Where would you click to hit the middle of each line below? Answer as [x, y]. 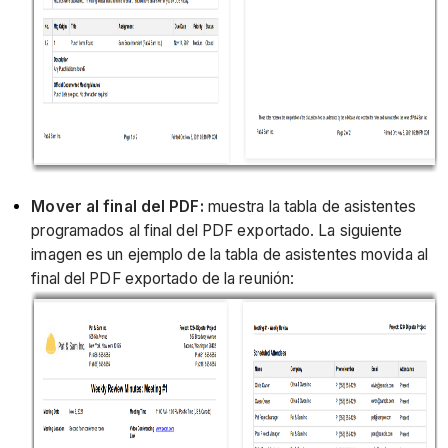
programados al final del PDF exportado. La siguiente [217, 231]
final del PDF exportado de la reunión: [163, 279]
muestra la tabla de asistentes [309, 207]
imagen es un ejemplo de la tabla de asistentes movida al [229, 255]
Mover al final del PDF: [117, 207]
